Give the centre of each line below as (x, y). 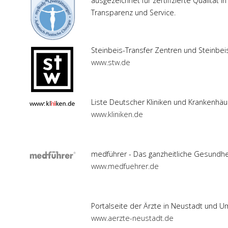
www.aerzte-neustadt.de (132, 218)
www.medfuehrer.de (125, 166)
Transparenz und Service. (133, 13)
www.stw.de (111, 63)
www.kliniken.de (117, 115)
